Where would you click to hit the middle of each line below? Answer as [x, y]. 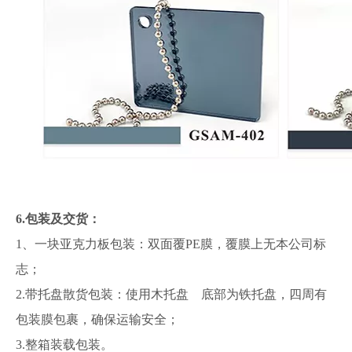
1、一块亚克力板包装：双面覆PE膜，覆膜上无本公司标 [171, 244]
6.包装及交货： [58, 219]
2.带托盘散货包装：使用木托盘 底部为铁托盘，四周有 [171, 294]
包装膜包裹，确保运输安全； [97, 319]
